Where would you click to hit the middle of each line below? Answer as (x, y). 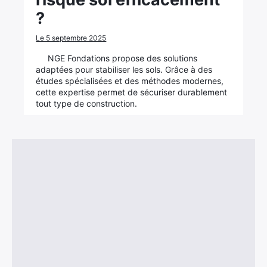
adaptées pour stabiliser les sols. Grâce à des (124, 69)
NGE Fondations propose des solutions (123, 58)
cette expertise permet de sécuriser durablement (132, 92)
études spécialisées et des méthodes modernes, (130, 81)
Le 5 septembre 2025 (71, 38)
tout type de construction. (87, 103)
